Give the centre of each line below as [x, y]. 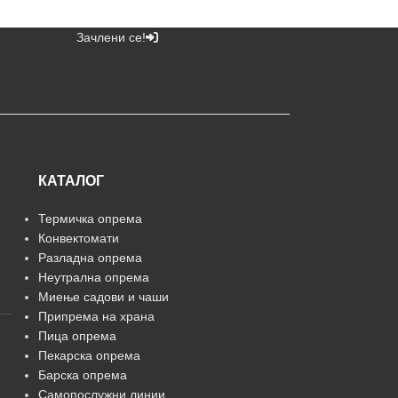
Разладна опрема [90, 257]
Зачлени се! [111, 37]
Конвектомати [78, 238]
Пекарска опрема [89, 355]
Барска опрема [82, 374]
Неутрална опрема [93, 277]
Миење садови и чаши [103, 296]
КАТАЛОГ [71, 180]
